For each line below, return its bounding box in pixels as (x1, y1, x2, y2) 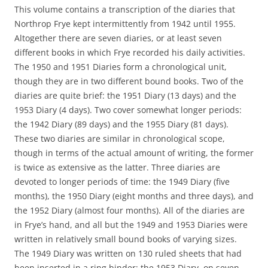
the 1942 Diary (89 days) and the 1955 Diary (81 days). (14, 118, 229, 130)
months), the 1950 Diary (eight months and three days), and (14, 190, 254, 202)
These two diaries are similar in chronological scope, (14, 133, 225, 144)
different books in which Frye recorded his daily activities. (14, 47, 245, 58)
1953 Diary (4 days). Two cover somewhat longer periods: (14, 104, 242, 115)
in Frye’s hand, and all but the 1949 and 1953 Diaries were (14, 219, 248, 230)
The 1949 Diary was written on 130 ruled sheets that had (14, 248, 242, 259)
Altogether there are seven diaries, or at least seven (14, 32, 222, 44)
